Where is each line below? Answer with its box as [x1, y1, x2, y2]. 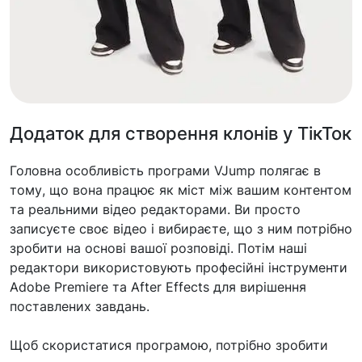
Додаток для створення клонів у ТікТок [10, 122, 351, 144]
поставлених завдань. [10, 297, 149, 314]
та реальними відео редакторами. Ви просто [10, 200, 301, 217]
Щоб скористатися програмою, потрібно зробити [10, 336, 328, 353]
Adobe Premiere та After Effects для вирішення [10, 278, 306, 295]
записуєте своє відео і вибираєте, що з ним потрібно [10, 220, 352, 237]
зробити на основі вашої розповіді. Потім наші [10, 239, 307, 256]
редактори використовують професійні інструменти [10, 259, 347, 276]
